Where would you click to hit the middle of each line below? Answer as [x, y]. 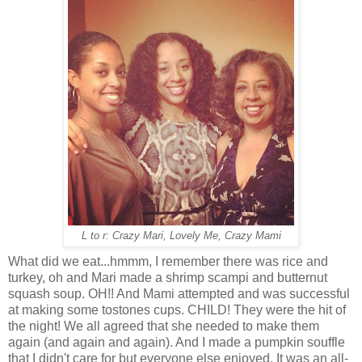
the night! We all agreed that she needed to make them [164, 326]
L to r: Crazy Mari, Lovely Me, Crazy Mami [181, 236]
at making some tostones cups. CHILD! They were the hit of [177, 310]
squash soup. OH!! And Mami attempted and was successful [179, 294]
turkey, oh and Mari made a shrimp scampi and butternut [168, 278]
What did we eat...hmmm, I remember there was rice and [168, 262]
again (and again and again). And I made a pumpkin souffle [177, 343]
